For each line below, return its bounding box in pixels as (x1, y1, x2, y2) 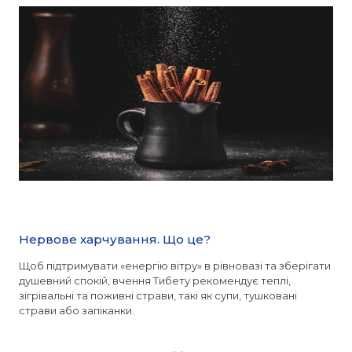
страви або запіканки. (19, 304, 135, 317)
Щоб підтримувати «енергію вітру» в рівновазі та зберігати (19, 259, 332, 273)
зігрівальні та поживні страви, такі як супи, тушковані (19, 289, 298, 302)
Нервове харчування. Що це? (19, 232, 211, 247)
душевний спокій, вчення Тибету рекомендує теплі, (19, 274, 291, 288)
